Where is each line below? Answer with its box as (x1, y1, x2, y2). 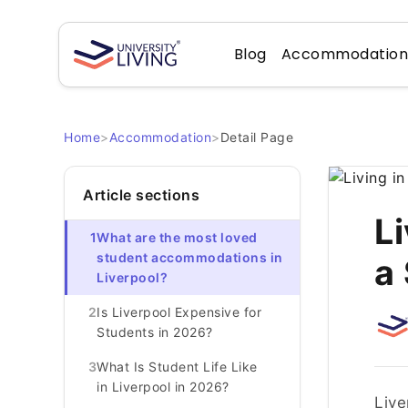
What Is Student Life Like (97, 359, 258, 374)
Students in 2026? (97, 324, 221, 340)
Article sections (83, 186, 199, 204)
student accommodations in (97, 250, 283, 265)
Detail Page (219, 129, 293, 145)
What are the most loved (97, 229, 258, 245)
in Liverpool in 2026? (97, 379, 233, 394)
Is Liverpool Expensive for (97, 304, 261, 320)
